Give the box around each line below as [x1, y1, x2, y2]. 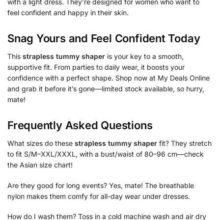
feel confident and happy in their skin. [7, 8, 129, 17]
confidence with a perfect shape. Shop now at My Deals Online [7, 73, 210, 82]
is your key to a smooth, [105, 52, 184, 60]
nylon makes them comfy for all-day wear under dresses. [7, 192, 190, 200]
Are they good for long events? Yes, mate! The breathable [7, 181, 194, 190]
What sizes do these [7, 139, 75, 148]
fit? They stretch [157, 139, 212, 148]
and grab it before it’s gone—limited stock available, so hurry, [7, 84, 204, 93]
